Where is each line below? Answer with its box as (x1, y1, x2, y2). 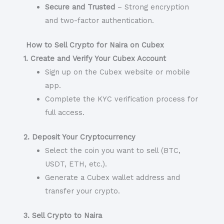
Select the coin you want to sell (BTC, (45, 145, 181, 155)
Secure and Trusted (45, 2, 115, 12)
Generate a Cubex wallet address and (45, 172, 180, 182)
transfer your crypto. (45, 186, 120, 195)
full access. (45, 107, 85, 117)
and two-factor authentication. (45, 16, 154, 25)
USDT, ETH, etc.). (45, 159, 107, 168)
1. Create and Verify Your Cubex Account (23, 53, 166, 63)
